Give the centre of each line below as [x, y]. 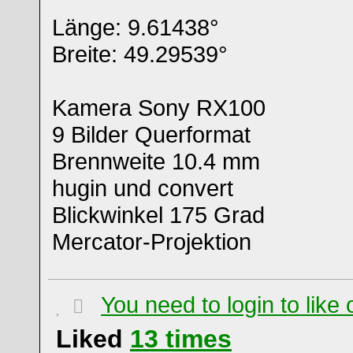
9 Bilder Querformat [151, 134]
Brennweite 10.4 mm [156, 161]
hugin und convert [143, 188]
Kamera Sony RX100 [159, 108]
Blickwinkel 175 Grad [158, 215]
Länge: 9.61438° [136, 27]
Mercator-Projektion [152, 242]
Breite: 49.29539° [140, 54]
